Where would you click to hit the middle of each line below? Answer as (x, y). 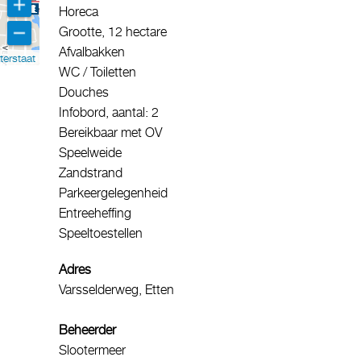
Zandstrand (91, 172)
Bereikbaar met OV (110, 132)
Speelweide (90, 152)
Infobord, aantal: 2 (109, 112)
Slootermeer (92, 350)
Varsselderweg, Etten (116, 289)
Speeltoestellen (101, 233)
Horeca (79, 11)
